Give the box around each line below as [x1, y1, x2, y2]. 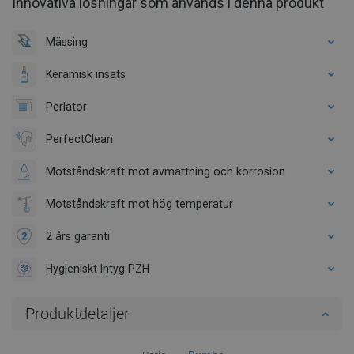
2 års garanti [46, 229, 110, 243]
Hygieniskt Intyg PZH [46, 262, 149, 275]
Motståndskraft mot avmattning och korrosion [46, 164, 285, 178]
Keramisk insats [46, 67, 126, 81]
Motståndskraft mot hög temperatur [46, 197, 233, 210]
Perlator [46, 100, 87, 113]
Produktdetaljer [25, 303, 130, 323]
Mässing [46, 35, 88, 48]
